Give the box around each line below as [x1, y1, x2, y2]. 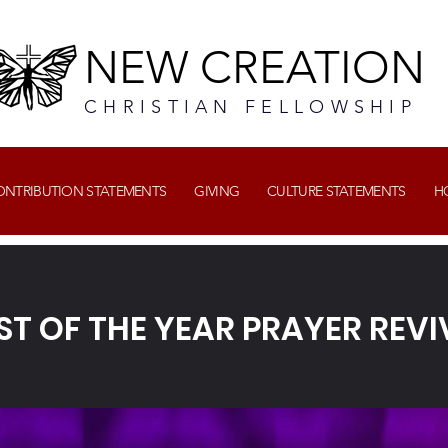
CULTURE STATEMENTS [267, 182, 406, 200]
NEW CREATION [84, 40, 425, 94]
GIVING [194, 182, 240, 200]
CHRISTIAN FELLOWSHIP [84, 96, 418, 118]
